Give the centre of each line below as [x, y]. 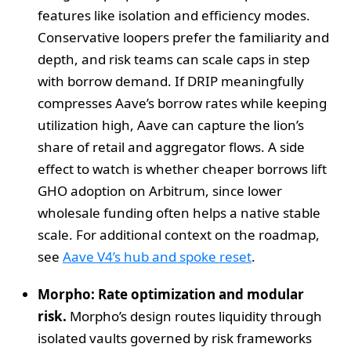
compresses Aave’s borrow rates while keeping [182, 103]
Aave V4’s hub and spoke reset [157, 256]
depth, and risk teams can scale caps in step [174, 59]
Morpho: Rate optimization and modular [171, 294]
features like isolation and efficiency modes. [174, 15]
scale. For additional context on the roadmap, [179, 234]
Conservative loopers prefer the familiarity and [183, 37]
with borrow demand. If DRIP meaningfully [171, 81]
